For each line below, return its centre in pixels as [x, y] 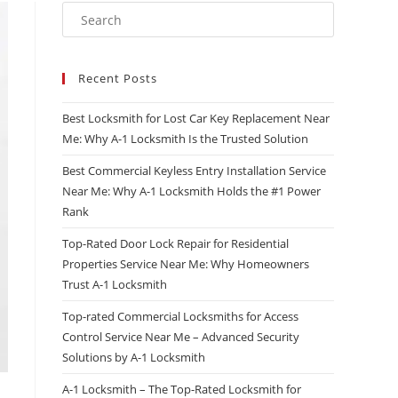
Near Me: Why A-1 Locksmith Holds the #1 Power [191, 191]
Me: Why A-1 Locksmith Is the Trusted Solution [185, 139]
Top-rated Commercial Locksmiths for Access [180, 316]
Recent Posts [118, 78]
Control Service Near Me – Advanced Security [181, 337]
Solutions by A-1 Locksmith [134, 357]
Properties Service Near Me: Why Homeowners [186, 264]
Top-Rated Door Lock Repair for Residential [175, 243]
